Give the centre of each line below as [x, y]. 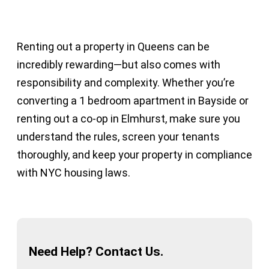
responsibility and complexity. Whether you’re [126, 82]
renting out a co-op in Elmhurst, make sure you [128, 118]
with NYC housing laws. [74, 172]
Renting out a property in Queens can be [113, 46]
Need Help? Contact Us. [96, 251]
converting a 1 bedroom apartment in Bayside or [133, 100]
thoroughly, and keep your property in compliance [134, 154]
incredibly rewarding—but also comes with [119, 64]
